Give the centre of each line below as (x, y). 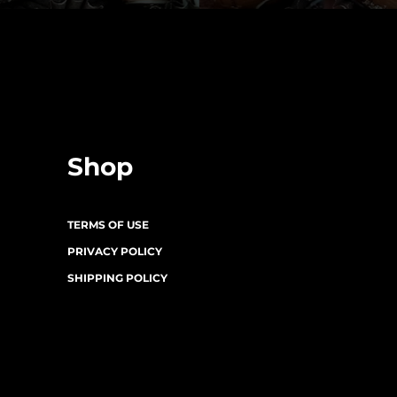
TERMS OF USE (108, 225)
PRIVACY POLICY (115, 252)
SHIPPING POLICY (117, 278)
